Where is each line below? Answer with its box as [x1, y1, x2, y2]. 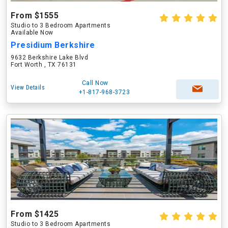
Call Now [81, 79, 108, 87]
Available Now [11, 29, 53, 36]
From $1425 [11, 209, 59, 219]
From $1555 [11, 11, 59, 20]
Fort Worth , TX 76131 [11, 61, 77, 68]
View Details [11, 84, 45, 91]
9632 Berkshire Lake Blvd [11, 54, 88, 61]
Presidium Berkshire [11, 40, 95, 50]
